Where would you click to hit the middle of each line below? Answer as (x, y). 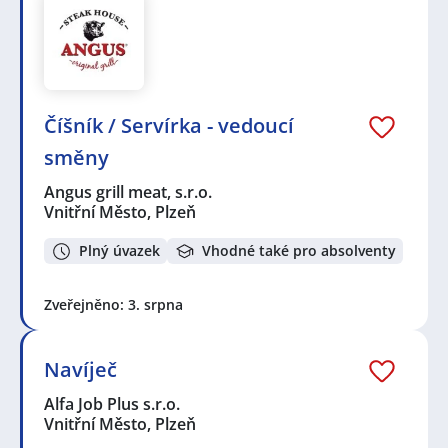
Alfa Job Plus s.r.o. (113, 404)
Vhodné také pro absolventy (299, 251)
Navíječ (80, 370)
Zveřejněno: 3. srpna (113, 305)
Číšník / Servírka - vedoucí (169, 125)
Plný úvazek (119, 251)
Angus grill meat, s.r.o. (129, 191)
